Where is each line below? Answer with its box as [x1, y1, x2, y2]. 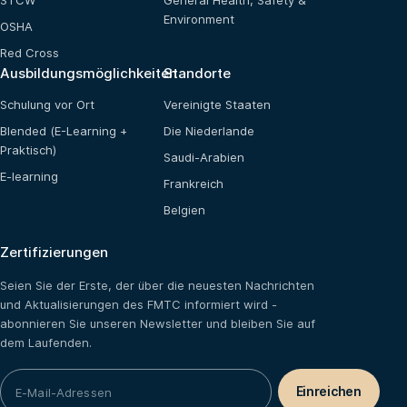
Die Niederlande [164, 124, 254, 139]
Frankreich [164, 176, 223, 192]
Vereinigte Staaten [164, 97, 271, 113]
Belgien [164, 203, 205, 218]
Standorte [164, 65, 231, 83]
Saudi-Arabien [164, 150, 244, 165]
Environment [164, 12, 234, 27]
